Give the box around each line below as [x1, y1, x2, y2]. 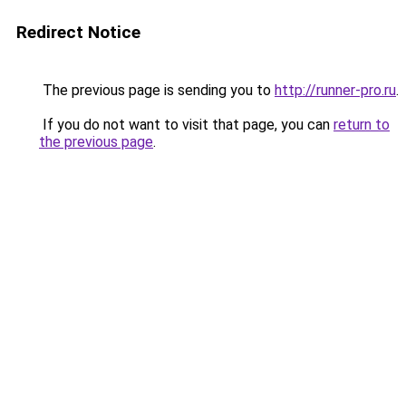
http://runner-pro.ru [275, 82, 396, 99]
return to [333, 116, 390, 133]
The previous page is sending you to [39, 82, 275, 99]
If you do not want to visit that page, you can [39, 116, 333, 133]
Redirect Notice [16, 22, 140, 43]
